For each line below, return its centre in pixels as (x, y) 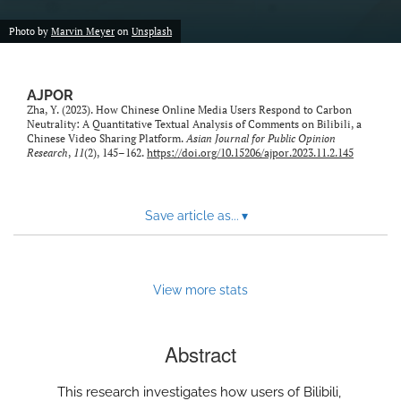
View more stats (200, 290)
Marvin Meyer (83, 32)
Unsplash (152, 32)
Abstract (200, 354)
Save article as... (192, 216)
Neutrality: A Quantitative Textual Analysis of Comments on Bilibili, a (194, 124)
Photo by (30, 32)
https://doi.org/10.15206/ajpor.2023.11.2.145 (250, 153)
